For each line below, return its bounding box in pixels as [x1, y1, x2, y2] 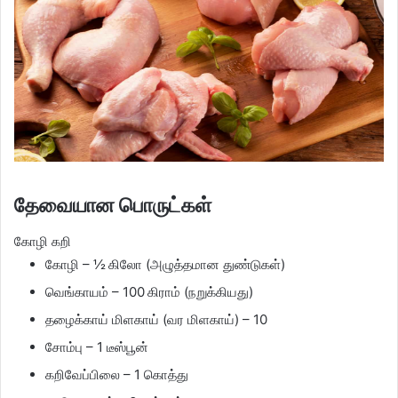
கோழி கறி [14, 232, 71, 250]
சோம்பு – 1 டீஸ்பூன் [45, 338, 148, 355]
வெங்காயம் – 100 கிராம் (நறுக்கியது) [45, 283, 253, 300]
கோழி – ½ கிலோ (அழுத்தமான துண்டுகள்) [45, 255, 285, 273]
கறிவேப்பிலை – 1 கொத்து [45, 365, 188, 383]
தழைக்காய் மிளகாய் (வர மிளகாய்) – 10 [45, 310, 267, 328]
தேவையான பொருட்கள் [14, 191, 211, 220]
